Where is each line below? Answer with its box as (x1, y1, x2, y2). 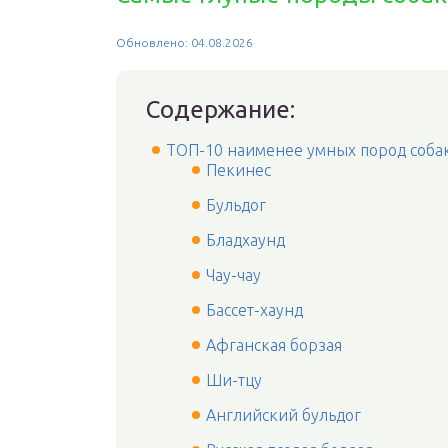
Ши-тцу (206, 371, 262, 389)
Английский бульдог (206, 406, 361, 424)
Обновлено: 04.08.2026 (116, 36, 253, 49)
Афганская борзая (206, 336, 342, 354)
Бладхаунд (206, 231, 285, 249)
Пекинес (206, 161, 271, 179)
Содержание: (146, 96, 295, 123)
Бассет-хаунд (206, 301, 303, 319)
